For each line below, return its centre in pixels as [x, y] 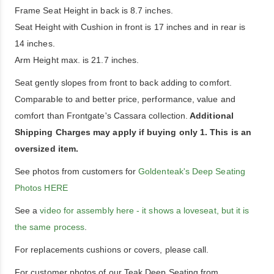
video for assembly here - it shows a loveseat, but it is [145, 210]
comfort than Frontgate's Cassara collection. [102, 116]
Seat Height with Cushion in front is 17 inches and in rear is [130, 27]
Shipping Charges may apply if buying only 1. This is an [133, 132]
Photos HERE [41, 188]
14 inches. [35, 43]
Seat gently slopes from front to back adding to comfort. [123, 83]
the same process [50, 227]
